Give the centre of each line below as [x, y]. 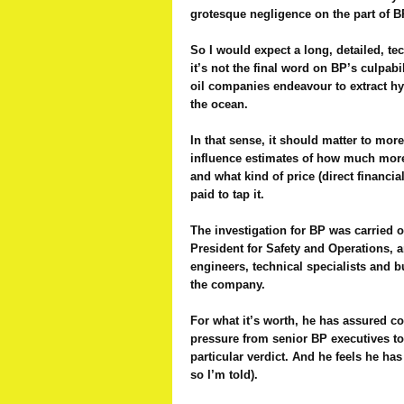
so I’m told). [224, 375]
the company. [228, 285]
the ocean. [219, 104]
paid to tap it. [227, 194]
